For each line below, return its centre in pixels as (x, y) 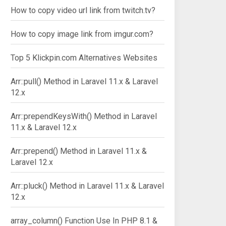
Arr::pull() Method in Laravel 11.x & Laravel (84, 81)
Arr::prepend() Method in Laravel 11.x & (79, 151)
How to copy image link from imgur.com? (82, 34)
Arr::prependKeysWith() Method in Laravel (84, 116)
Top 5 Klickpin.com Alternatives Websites (84, 58)
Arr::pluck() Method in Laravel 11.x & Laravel (87, 186)
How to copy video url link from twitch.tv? (83, 10)
